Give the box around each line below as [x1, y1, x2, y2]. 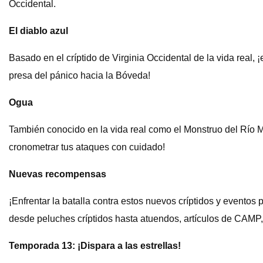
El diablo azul [9, 26, 68, 36]
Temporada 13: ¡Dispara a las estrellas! [9, 241, 181, 251]
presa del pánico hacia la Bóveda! [9, 70, 150, 81]
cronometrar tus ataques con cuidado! [9, 142, 165, 153]
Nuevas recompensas [9, 169, 106, 180]
